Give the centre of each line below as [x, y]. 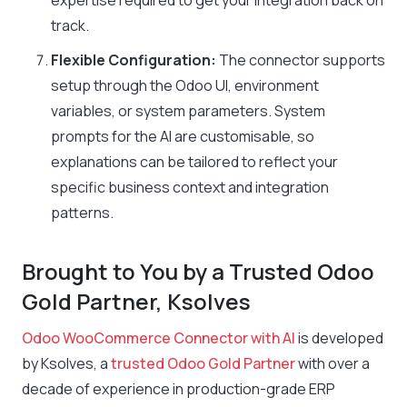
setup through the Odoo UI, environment [185, 85]
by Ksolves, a [66, 363]
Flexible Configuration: [135, 60]
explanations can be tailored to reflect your [194, 162]
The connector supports [302, 60]
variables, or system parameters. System [188, 111]
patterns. [82, 213]
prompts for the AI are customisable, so [183, 136]
